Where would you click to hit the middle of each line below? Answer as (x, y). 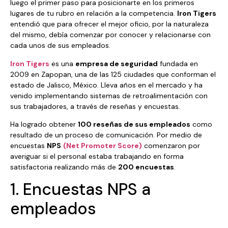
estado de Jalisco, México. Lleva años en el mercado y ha (106, 85)
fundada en (178, 63)
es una (62, 63)
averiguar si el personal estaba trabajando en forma (97, 156)
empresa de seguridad (117, 63)
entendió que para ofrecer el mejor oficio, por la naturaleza (109, 24)
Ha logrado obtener (44, 124)
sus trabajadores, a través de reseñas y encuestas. (95, 106)
